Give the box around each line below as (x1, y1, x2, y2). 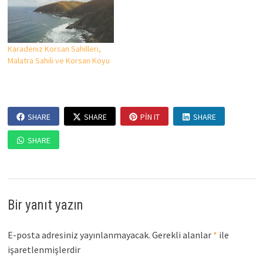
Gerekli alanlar (151, 228, 213, 241)
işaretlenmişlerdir (7, 243, 80, 255)
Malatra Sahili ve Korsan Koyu (7, 55, 110, 66)
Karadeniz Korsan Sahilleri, (7, 43, 101, 54)
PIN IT (140, 111, 160, 122)
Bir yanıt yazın (7, 197, 83, 213)
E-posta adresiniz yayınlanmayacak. (7, 228, 150, 241)
